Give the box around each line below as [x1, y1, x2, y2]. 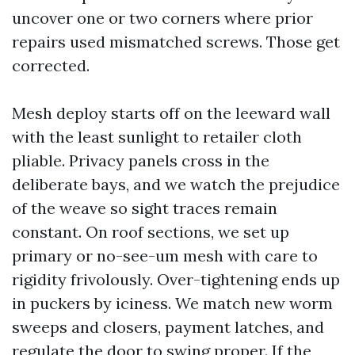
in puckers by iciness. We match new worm [12, 293, 333, 313]
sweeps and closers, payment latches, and [12, 317, 324, 337]
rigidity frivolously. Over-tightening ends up [12, 269, 340, 289]
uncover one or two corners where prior [12, 8, 313, 28]
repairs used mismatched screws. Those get [12, 32, 340, 52]
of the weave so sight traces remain [12, 198, 277, 218]
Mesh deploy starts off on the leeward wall [12, 103, 330, 123]
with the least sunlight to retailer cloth [12, 127, 302, 147]
